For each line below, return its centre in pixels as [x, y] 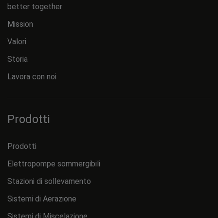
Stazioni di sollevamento [49, 181]
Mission [20, 24]
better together [35, 6]
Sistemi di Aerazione [42, 199]
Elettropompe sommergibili [54, 163]
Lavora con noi [32, 76]
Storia [18, 59]
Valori [17, 41]
